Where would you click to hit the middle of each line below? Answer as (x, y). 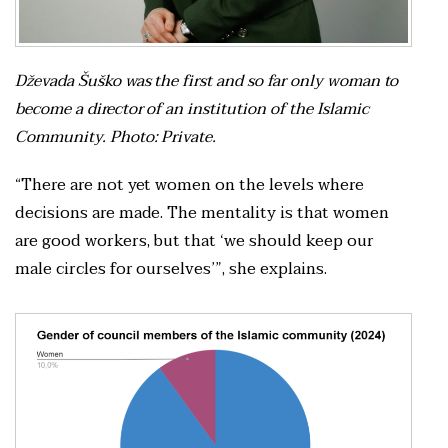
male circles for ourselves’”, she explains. (173, 269)
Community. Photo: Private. (118, 137)
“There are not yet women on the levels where (189, 185)
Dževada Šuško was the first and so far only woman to (207, 81)
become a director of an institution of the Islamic (192, 109)
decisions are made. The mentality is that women (202, 213)
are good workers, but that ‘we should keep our (194, 241)
